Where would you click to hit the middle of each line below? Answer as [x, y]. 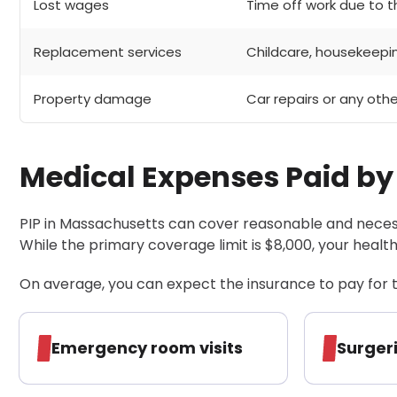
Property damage [93, 98]
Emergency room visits [147, 347]
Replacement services [108, 51]
